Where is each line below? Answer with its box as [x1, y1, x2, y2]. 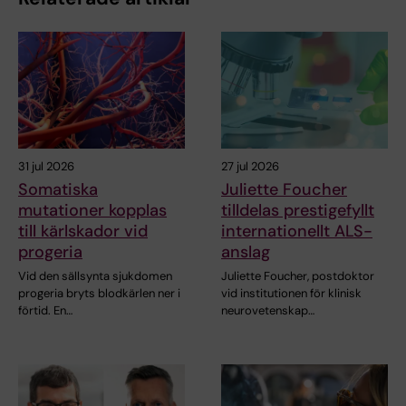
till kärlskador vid [18, 220, 148, 243]
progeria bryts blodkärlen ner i [18, 285, 180, 302]
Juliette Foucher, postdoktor [221, 268, 374, 285]
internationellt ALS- [221, 220, 372, 243]
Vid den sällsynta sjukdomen [18, 268, 172, 285]
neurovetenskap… [221, 303, 314, 319]
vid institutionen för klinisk [221, 285, 362, 302]
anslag [221, 241, 270, 264]
